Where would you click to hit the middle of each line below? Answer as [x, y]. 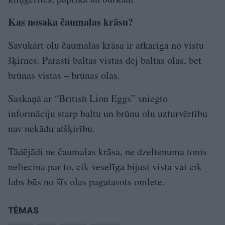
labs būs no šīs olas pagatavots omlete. [86, 181]
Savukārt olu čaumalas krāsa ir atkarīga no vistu [106, 45]
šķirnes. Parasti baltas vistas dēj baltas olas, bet [105, 60]
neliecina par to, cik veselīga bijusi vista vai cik [105, 166]
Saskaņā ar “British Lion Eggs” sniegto [88, 98]
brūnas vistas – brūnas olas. [64, 75]
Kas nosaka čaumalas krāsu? [71, 22]
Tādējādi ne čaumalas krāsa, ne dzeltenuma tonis [107, 151]
